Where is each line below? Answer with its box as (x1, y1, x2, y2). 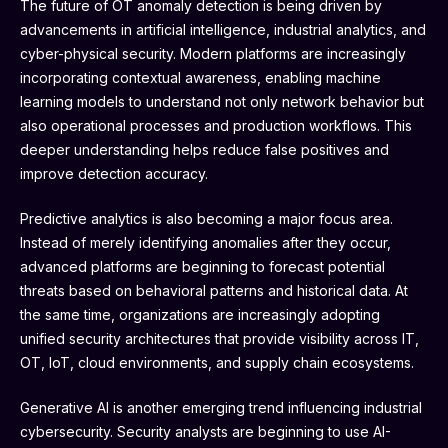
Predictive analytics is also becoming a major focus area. (20, 209, 393, 227)
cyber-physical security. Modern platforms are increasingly (20, 44, 406, 62)
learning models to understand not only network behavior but (20, 92, 424, 110)
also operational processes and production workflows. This (20, 116, 412, 134)
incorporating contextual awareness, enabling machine (20, 68, 381, 86)
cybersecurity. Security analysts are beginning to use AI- (20, 422, 391, 440)
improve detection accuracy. (20, 164, 208, 182)
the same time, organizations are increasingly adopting (20, 305, 380, 323)
